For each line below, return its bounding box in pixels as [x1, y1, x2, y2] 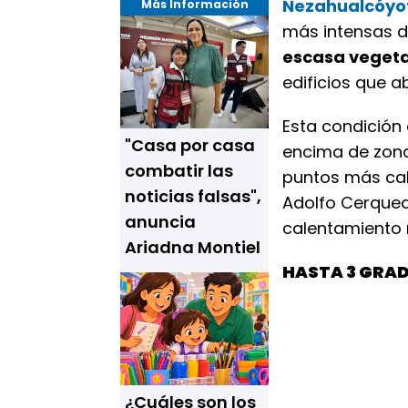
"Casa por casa [125, 134, 255, 157]
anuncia [125, 210, 196, 233]
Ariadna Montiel [125, 236, 260, 259]
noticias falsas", [125, 185, 261, 208]
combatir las [125, 159, 233, 182]
